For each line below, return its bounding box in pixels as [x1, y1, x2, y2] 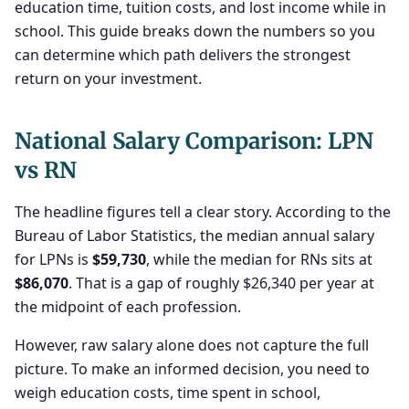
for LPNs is [15, 249, 92, 269]
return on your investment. [15, 68, 202, 89]
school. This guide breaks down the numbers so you [15, 21, 375, 41]
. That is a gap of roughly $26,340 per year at [68, 273, 374, 293]
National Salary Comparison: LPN [15, 127, 373, 155]
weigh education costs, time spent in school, [15, 383, 320, 403]
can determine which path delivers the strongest [15, 45, 351, 65]
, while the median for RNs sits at [146, 249, 372, 269]
